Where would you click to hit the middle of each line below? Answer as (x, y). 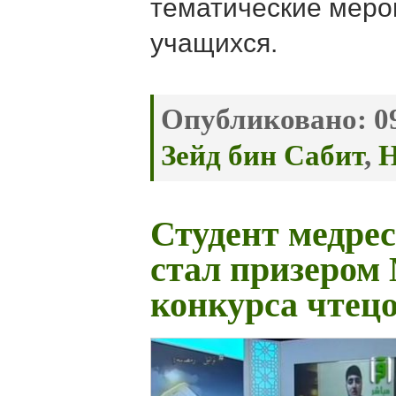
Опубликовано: (264, 120)
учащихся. (214, 43)
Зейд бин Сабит (263, 156)
